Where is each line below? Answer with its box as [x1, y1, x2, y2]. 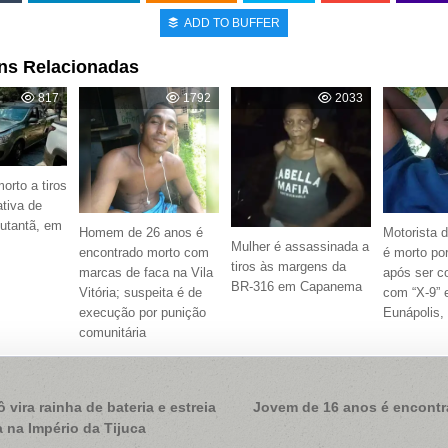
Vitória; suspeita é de [78, 285, 202, 301]
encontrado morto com [78, 245, 209, 261]
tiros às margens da [231, 259, 347, 275]
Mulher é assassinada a [231, 239, 370, 255]
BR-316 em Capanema [231, 279, 363, 295]
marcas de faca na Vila [78, 265, 213, 281]
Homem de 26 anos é [78, 225, 203, 241]
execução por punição [78, 305, 206, 321]
